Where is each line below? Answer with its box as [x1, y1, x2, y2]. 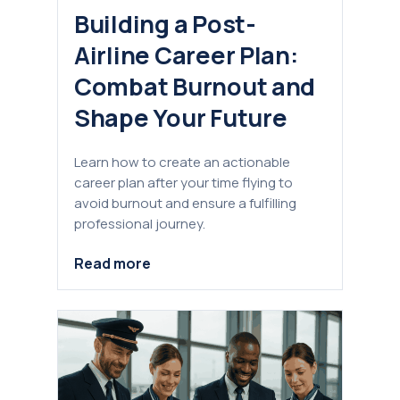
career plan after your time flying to [74, 172, 293, 192]
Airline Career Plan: [74, 37, 298, 71]
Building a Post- [74, 6, 256, 40]
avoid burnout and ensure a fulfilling [74, 193, 296, 212]
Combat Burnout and [74, 69, 316, 103]
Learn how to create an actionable [74, 152, 290, 171]
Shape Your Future [74, 100, 287, 134]
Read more [74, 254, 151, 274]
